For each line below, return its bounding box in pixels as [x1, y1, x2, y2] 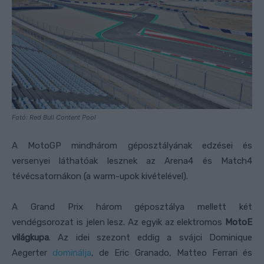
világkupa [12, 232, 49, 243]
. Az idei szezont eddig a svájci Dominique [49, 232, 252, 243]
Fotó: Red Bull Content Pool [12, 113, 96, 121]
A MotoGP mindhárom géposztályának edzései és [12, 140, 252, 151]
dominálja [52, 247, 92, 258]
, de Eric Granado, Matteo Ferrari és [91, 247, 253, 258]
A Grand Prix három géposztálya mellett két [12, 201, 252, 212]
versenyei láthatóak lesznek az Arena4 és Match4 [12, 155, 252, 166]
